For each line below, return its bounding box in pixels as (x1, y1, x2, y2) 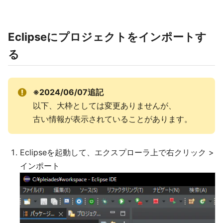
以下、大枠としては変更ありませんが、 (32, 101, 176, 111)
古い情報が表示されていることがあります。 (32, 114, 192, 124)
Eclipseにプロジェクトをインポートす (8, 30, 207, 44)
